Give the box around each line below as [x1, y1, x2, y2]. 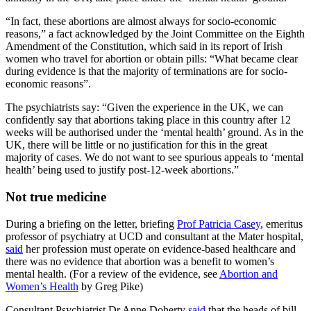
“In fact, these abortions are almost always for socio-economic [6, 15, 276, 28]
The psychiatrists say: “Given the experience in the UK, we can [6, 101, 283, 114]
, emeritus [260, 217, 303, 230]
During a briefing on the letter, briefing [6, 217, 177, 230]
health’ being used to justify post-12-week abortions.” [6, 164, 239, 176]
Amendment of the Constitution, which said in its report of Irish [6, 40, 283, 53]
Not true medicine [6, 190, 106, 205]
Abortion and [219, 267, 278, 280]
